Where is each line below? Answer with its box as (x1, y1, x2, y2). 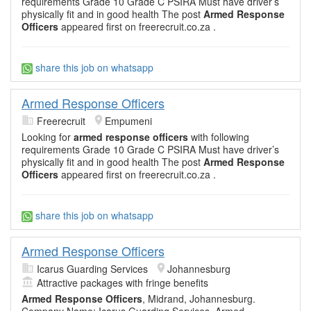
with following (188, 129, 249, 144)
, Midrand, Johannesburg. (142, 292, 255, 306)
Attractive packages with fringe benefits (37, 276, 208, 290)
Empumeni (105, 113, 152, 128)
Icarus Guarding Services (37, 262, 148, 276)
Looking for (22, 129, 74, 144)
